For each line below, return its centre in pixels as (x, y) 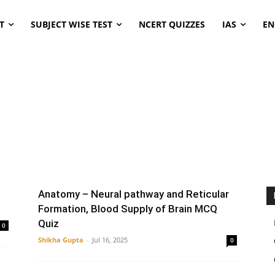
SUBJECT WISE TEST (71, 24)
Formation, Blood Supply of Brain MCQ (128, 209)
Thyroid (144, 162)
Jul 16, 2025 (110, 240)
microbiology (55, 162)
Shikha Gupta (61, 240)
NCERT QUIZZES (172, 24)
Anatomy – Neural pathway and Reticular (134, 194)
